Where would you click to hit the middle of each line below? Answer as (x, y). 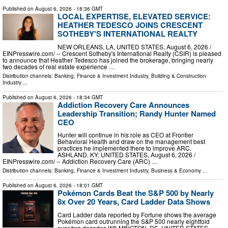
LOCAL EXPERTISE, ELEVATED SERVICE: (134, 16)
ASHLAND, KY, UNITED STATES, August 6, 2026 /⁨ (126, 155)
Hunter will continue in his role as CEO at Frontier (125, 135)
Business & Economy (176, 171)
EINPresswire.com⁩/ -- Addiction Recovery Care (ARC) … (80, 161)
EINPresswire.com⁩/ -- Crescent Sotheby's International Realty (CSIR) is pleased (112, 53)
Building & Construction (179, 76)
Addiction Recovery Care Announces (123, 105)
